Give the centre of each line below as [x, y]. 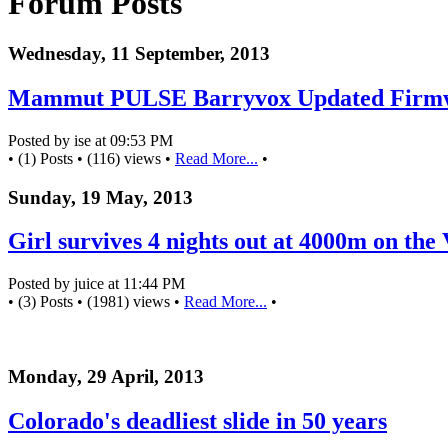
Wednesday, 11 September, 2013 [139, 53]
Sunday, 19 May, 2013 [100, 197]
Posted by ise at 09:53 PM [90, 140]
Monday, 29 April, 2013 [106, 377]
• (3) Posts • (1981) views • [96, 302]
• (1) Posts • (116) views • [91, 158]
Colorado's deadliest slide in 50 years [197, 420]
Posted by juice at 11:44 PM [96, 284]
